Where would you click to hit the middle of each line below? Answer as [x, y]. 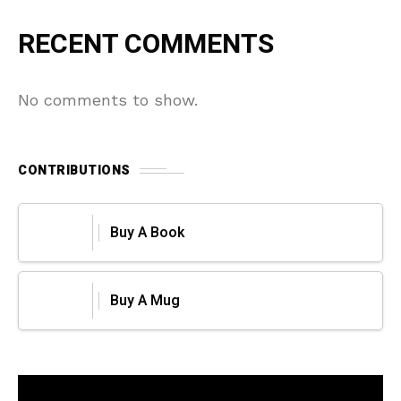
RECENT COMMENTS [146, 45]
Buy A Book [147, 233]
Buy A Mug [145, 301]
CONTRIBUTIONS [74, 171]
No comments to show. [108, 100]
